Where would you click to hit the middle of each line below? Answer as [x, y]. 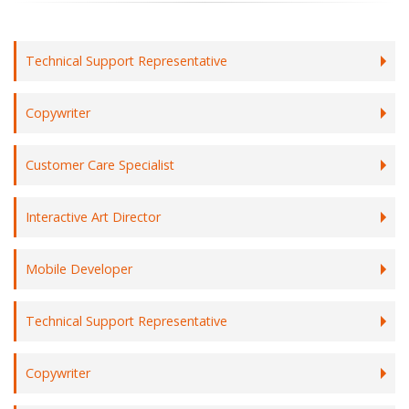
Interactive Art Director [93, 217]
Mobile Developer [79, 269]
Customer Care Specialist [100, 165]
